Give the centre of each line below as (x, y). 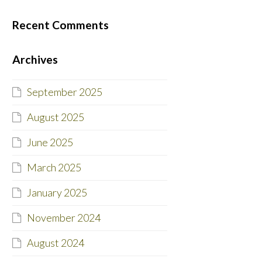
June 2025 (50, 142)
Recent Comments (60, 25)
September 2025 (64, 92)
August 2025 (55, 117)
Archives (35, 60)
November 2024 (63, 218)
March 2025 (54, 168)
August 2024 (55, 243)
